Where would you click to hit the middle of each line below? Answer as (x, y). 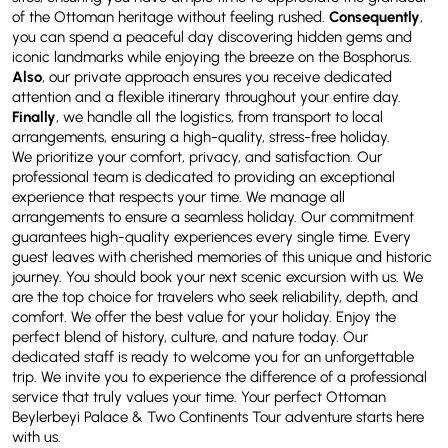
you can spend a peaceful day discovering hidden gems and (212, 36)
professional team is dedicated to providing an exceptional (203, 176)
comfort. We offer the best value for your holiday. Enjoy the (204, 316)
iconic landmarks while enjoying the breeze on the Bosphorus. (212, 56)
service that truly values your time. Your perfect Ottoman (199, 396)
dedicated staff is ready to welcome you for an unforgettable (213, 356)
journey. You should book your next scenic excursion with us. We (217, 276)
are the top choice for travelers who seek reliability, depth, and (215, 296)
